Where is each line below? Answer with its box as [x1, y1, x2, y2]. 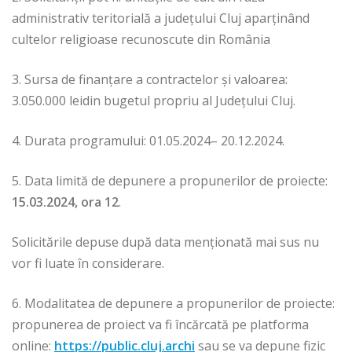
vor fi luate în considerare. [12, 255, 164, 273]
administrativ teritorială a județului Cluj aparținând [12, 9, 310, 27]
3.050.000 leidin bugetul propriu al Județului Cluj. [12, 92, 295, 110]
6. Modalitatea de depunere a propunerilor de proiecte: [12, 295, 335, 313]
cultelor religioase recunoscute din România [12, 31, 270, 49]
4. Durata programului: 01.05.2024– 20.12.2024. [12, 132, 284, 150]
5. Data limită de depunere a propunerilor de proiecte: [12, 172, 328, 190]
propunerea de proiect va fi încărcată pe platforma [12, 316, 309, 334]
